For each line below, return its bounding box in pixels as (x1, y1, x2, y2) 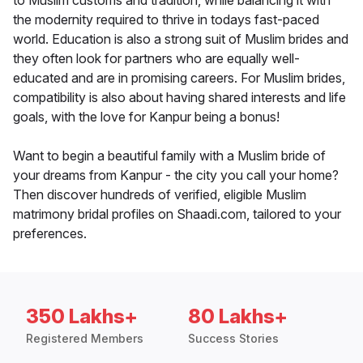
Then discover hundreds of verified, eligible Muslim (13, 186, 306, 203)
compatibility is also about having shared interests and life (13, 89, 346, 106)
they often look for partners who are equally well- (13, 50, 300, 67)
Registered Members (26, 331, 143, 346)
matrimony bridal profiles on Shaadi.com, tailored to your (13, 206, 341, 223)
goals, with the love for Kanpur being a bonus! (13, 109, 280, 126)
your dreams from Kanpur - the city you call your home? (13, 167, 339, 184)
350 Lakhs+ (26, 305, 138, 329)
